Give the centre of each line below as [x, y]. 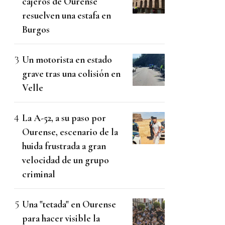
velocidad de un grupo [66, 160]
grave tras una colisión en [71, 74]
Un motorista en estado [67, 60]
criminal [39, 174]
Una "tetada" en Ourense [69, 204]
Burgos [36, 30]
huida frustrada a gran [64, 146]
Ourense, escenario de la [70, 132]
